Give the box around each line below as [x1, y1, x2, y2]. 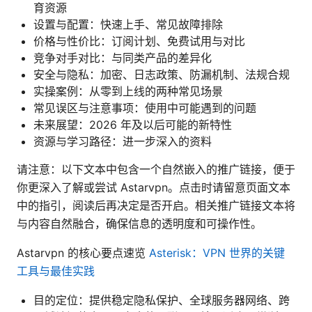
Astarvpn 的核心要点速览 [17, 245, 149, 260]
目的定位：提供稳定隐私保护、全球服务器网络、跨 [33, 292, 290, 307]
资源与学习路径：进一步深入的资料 [33, 134, 212, 148]
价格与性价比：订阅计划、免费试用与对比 [33, 33, 245, 48]
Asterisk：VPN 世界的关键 [149, 245, 285, 260]
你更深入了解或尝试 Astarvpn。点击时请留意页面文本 [17, 180, 290, 194]
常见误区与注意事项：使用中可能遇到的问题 [33, 100, 256, 115]
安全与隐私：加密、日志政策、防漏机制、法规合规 [33, 67, 290, 81]
